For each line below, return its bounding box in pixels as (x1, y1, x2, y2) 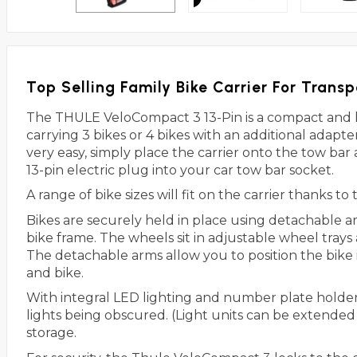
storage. (26, 325, 76, 341)
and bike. (26, 265, 84, 280)
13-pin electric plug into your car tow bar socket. (26, 162, 334, 178)
